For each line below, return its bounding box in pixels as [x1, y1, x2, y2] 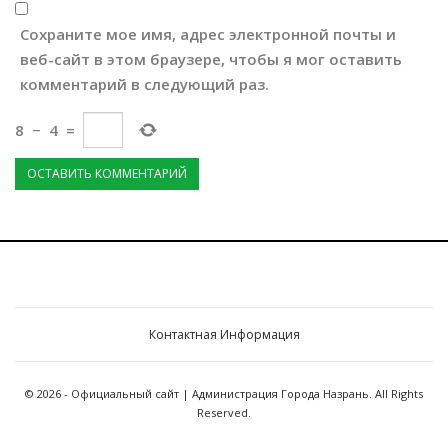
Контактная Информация [148, 326, 300, 344]
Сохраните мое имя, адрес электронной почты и [20, 24, 396, 45]
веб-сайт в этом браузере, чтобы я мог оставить [20, 49, 402, 70]
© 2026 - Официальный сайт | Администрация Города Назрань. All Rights [25, 386, 423, 402]
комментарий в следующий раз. [20, 74, 269, 95]
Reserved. [197, 405, 251, 421]
